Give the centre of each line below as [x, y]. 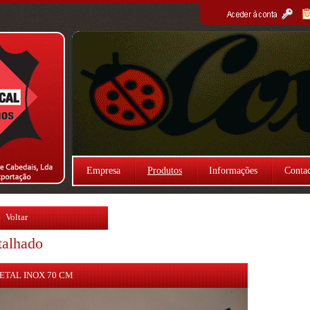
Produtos [165, 171]
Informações [233, 171]
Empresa [103, 171]
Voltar [17, 217]
